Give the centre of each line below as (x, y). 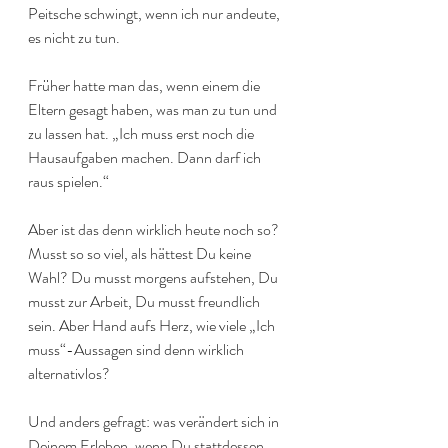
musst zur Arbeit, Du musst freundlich (145, 301)
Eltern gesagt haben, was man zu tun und (154, 109)
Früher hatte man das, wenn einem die (145, 85)
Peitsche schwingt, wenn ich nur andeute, (155, 13)
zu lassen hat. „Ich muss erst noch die (142, 133)
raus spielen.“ (70, 181)
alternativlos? (69, 373)
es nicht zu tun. (74, 37)
